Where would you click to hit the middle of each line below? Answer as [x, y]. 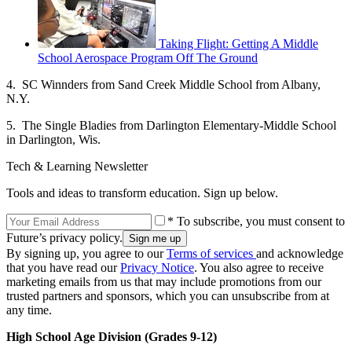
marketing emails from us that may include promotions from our [164, 281]
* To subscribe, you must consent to [256, 221]
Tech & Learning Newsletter [77, 166]
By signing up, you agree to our [86, 253]
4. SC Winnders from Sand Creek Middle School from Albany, [163, 84]
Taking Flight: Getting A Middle [238, 43]
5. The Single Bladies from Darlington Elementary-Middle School [171, 125]
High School [38, 336]
